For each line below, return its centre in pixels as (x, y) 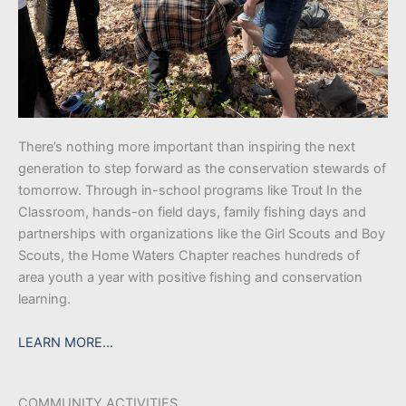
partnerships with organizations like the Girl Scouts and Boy (202, 233)
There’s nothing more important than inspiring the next (187, 146)
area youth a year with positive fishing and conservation (190, 277)
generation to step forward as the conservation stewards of (202, 168)
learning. (44, 299)
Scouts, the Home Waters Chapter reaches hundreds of (189, 255)
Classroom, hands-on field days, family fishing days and (192, 212)
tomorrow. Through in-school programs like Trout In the (190, 190)
